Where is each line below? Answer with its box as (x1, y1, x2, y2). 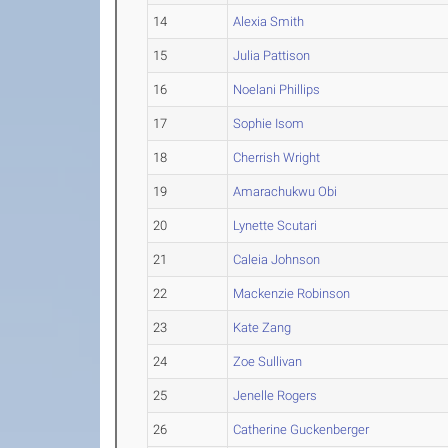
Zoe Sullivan (233, 354, 303, 369)
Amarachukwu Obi (233, 184, 338, 199)
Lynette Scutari (233, 218, 318, 233)
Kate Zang (233, 320, 292, 335)
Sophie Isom (233, 116, 305, 131)
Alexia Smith (233, 14, 305, 29)
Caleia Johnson (233, 252, 321, 267)
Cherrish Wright (233, 150, 321, 165)
